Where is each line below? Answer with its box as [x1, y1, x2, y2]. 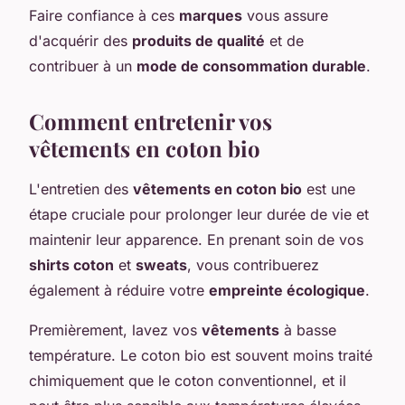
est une [302, 179, 355, 198]
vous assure [242, 5, 328, 24]
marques [179, 5, 242, 24]
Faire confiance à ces [29, 5, 179, 24]
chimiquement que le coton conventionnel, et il [29, 371, 346, 390]
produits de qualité [132, 31, 265, 50]
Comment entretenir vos [29, 106, 272, 136]
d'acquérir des [29, 31, 132, 50]
